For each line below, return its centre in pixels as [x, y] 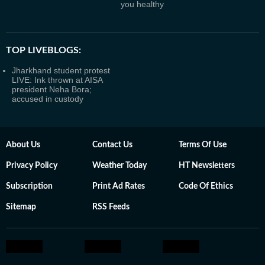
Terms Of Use [203, 145]
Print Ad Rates [119, 186]
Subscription [29, 186]
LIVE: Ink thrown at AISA [57, 80]
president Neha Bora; [52, 89]
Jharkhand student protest [61, 70]
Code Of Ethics [206, 186]
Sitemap [21, 207]
